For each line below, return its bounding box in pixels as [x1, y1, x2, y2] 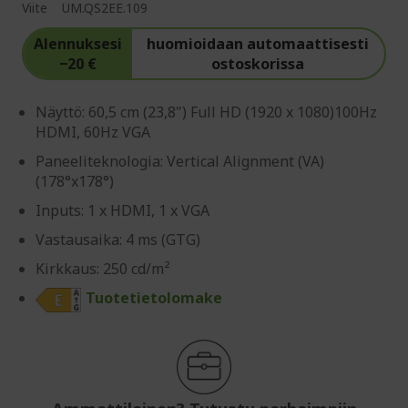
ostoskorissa [211, 53, 305, 74]
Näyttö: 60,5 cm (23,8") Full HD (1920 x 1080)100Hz [36, 101, 377, 122]
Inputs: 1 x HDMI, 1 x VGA [36, 199, 209, 220]
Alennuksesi [33, 33, 122, 54]
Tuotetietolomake [86, 287, 222, 308]
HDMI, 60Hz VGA [36, 121, 150, 142]
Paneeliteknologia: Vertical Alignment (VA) [36, 150, 324, 171]
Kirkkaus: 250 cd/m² [36, 258, 170, 279]
